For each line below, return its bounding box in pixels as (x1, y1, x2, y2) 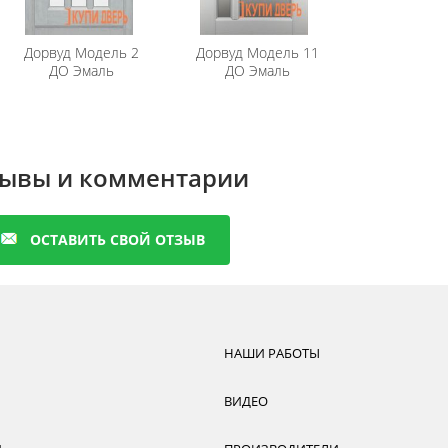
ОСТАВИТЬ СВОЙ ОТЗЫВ (29, 230, 205, 249)
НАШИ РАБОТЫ (224, 344, 320, 362)
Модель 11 (242, 43, 319, 62)
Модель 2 (71, 43, 140, 62)
